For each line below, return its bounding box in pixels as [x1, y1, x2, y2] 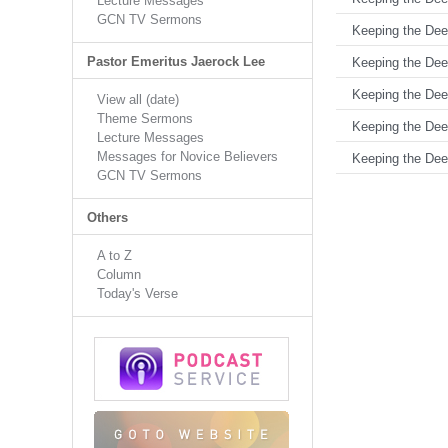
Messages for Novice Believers [97, 149, 278, 164]
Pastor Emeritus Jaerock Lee [87, 54, 265, 69]
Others [87, 210, 128, 225]
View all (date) [97, 92, 179, 107]
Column [97, 267, 141, 282]
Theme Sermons [97, 111, 193, 126]
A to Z [97, 248, 132, 263]
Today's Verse [97, 286, 178, 301]
